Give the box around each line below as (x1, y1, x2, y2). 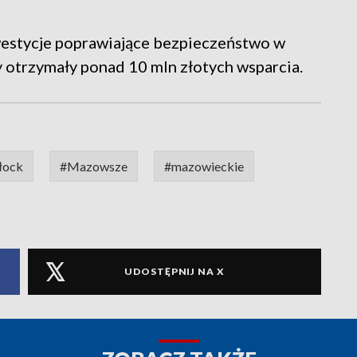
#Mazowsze (60, 158, 127, 174)
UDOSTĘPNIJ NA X (124, 265, 225, 278)
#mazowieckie (164, 158, 244, 174)
